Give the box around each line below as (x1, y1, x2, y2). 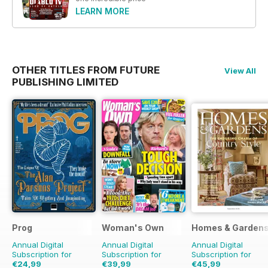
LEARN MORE (75, 5, 129, 16)
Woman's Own (102, 222, 164, 233)
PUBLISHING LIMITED (12, 75, 118, 88)
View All (224, 65, 256, 75)
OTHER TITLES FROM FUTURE (12, 63, 160, 76)
